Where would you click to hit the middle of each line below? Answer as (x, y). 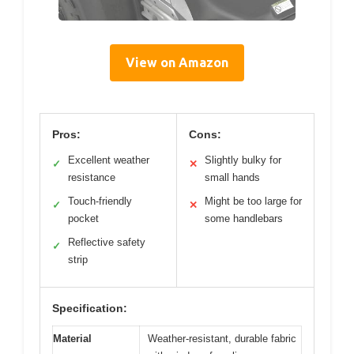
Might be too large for (253, 201)
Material (72, 338)
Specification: (90, 308)
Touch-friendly (100, 201)
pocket (83, 218)
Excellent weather (109, 160)
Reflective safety (107, 242)
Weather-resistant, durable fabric (222, 338)
